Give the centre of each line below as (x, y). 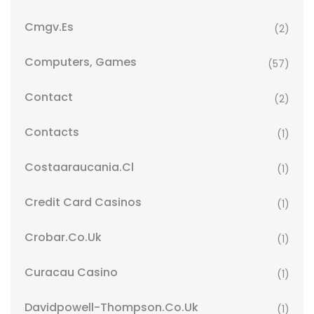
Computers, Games (81, 62)
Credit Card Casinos (83, 202)
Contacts (52, 132)
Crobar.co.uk (63, 237)
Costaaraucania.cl (79, 167)
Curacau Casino (71, 272)
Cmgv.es (49, 27)
